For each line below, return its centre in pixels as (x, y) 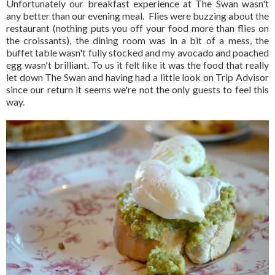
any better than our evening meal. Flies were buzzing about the (137, 16)
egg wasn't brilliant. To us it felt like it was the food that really (137, 65)
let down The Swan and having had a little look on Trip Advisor (137, 77)
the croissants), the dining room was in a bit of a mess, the (137, 41)
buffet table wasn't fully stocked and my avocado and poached (137, 53)
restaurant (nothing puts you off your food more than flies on (137, 28)
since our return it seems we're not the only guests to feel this (137, 90)
